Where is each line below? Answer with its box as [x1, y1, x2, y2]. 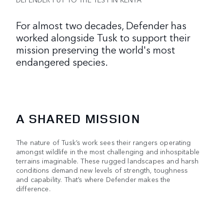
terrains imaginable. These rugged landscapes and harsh [16, 155, 199, 165]
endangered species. [16, 54, 108, 69]
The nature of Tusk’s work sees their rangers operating [16, 137, 191, 147]
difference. [16, 183, 51, 193]
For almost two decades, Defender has [16, 18, 186, 32]
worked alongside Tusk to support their [16, 30, 190, 44]
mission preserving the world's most [16, 42, 175, 56]
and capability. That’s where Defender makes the [16, 174, 171, 184]
